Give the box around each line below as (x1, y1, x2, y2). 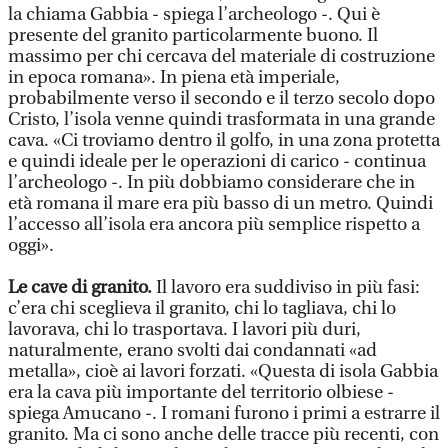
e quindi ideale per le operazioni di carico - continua (8, 151, 426, 172)
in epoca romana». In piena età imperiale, (8, 67, 340, 88)
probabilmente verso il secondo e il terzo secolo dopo (8, 88, 435, 109)
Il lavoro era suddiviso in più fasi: (156, 277, 420, 298)
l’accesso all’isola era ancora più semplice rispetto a (8, 214, 420, 235)
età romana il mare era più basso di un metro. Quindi (8, 193, 433, 214)
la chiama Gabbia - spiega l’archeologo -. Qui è (8, 4, 380, 25)
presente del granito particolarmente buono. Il (8, 25, 378, 46)
